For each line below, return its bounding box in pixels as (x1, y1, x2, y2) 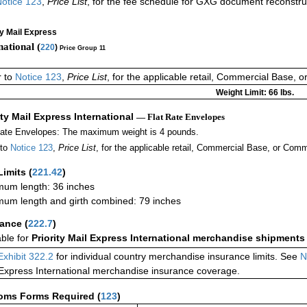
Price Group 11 (60, 44, 106, 51)
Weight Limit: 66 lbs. (215, 88, 294, 98)
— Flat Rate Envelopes (136, 112, 225, 123)
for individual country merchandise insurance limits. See (53, 251, 300, 262)
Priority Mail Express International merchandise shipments (32, 232, 305, 244)
